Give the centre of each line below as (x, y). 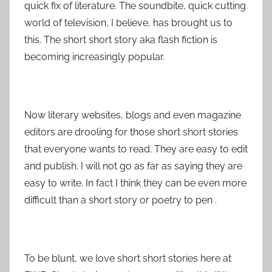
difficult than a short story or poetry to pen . (121, 200)
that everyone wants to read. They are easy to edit (136, 149)
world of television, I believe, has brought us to (128, 22)
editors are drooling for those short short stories (131, 132)
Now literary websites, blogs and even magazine (133, 115)
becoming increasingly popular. (94, 56)
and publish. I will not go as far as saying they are (133, 166)
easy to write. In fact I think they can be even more (135, 183)
